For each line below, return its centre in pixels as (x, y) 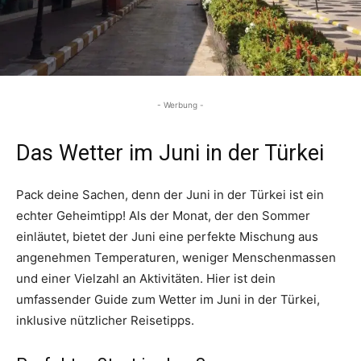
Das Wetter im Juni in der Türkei (170, 153)
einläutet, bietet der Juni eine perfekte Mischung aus (167, 237)
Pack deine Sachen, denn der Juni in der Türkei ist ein (170, 195)
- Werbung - (180, 105)
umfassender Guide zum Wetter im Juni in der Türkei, (168, 299)
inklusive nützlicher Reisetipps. (105, 320)
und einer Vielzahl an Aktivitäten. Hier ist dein (146, 278)
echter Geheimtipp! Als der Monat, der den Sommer (163, 216)
